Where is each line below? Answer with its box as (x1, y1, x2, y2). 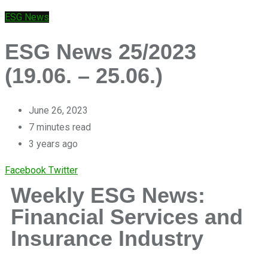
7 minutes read (29, 121, 91, 133)
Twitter (48, 165, 78, 176)
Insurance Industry (11, 226, 203, 251)
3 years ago (29, 138, 78, 150)
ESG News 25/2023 (5, 39, 196, 65)
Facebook (5, 165, 46, 176)
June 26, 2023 (29, 105, 88, 117)
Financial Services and (11, 205, 243, 230)
